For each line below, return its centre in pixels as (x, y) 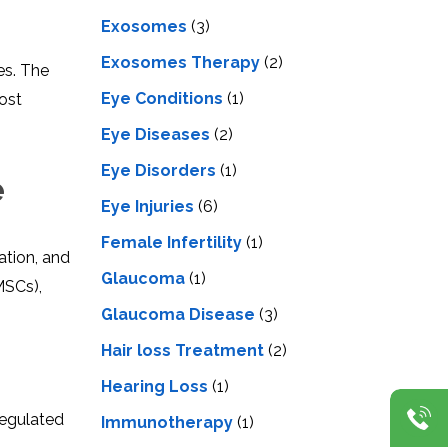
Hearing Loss (154, 386)
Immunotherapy (167, 422)
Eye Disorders (158, 170)
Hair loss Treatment (182, 350)
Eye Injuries (147, 206)
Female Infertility (171, 242)
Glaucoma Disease (178, 314)
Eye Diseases (155, 134)
